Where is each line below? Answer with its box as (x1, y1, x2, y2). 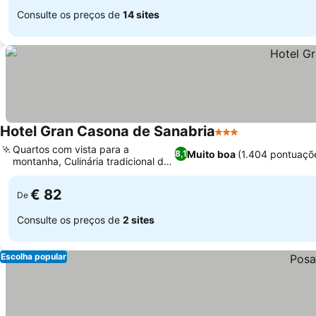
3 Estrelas (214, 132, 267, 146)
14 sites (123, 8, 159, 20)
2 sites (123, 213, 154, 226)
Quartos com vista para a (13, 143, 129, 155)
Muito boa (186, 147, 236, 160)
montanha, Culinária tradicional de (13, 155, 169, 167)
